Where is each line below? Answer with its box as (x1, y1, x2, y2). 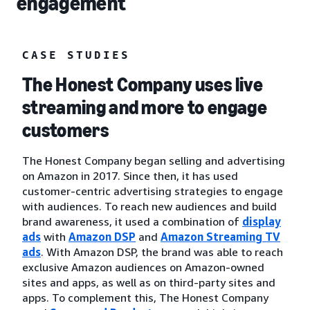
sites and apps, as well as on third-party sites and (22, 275, 275, 289)
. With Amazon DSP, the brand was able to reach (41, 244, 283, 259)
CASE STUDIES (22, 47, 130, 62)
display (242, 214, 281, 228)
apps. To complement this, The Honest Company (22, 290, 268, 304)
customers (22, 118, 109, 142)
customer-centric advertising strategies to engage (22, 183, 283, 198)
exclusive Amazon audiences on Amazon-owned (22, 259, 264, 274)
